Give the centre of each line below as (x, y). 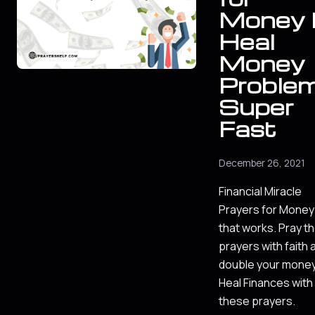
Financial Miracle (260, 192)
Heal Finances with (266, 283)
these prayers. (257, 301)
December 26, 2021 (262, 163)
